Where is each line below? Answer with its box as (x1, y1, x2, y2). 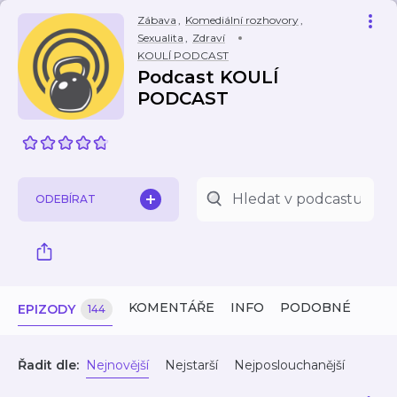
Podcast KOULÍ (137, 66, 278, 88)
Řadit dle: (18, 357, 79, 373)
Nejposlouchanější (234, 357, 345, 373)
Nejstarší (165, 357, 218, 373)
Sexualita (137, 31, 183, 44)
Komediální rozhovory (185, 13, 299, 27)
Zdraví (192, 31, 225, 44)
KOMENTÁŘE (128, 300, 214, 315)
